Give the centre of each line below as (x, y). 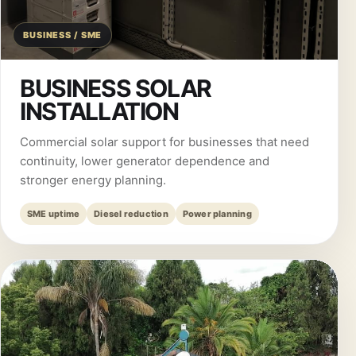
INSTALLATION (99, 111)
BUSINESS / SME (63, 35)
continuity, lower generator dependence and (145, 161)
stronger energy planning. (93, 180)
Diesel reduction (131, 214)
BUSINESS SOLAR (116, 88)
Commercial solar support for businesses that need (164, 142)
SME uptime (54, 214)
